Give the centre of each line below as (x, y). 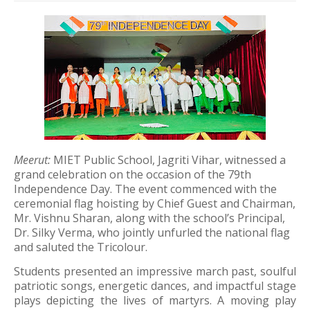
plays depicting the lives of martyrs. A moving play (155, 300)
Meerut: (32, 160)
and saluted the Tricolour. (81, 247)
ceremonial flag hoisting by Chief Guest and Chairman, (155, 203)
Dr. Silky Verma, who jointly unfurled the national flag (152, 232)
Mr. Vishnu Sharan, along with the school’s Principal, (149, 218)
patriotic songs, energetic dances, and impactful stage (155, 286)
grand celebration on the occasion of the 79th (133, 174)
